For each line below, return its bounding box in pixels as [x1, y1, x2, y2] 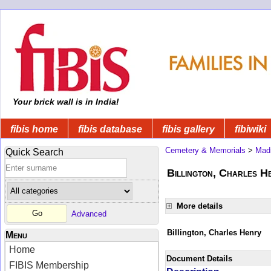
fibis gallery [162, 123, 215, 134]
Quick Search [5, 146, 64, 157]
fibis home [10, 123, 58, 134]
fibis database [78, 123, 142, 134]
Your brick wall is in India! [10, 97, 119, 106]
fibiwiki [235, 123, 266, 134]
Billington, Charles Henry [167, 227, 261, 237]
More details [177, 201, 223, 211]
